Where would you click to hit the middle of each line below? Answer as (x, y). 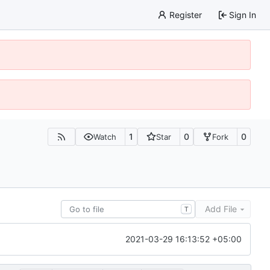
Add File (221, 209)
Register (185, 14)
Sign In (243, 14)
